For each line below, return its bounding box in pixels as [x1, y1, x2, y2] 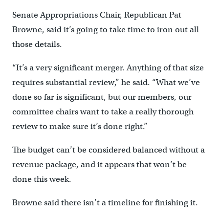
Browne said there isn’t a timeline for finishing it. [12, 197, 198, 208]
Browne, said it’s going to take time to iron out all [12, 24, 199, 35]
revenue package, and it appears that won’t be [12, 159, 187, 170]
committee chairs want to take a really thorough [12, 107, 194, 117]
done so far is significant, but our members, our [12, 92, 192, 103]
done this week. [12, 174, 71, 185]
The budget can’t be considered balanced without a [12, 145, 205, 155]
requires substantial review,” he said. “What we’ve [12, 77, 200, 88]
